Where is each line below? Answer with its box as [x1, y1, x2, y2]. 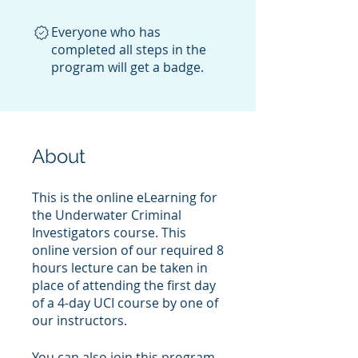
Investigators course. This [32, 224, 186, 241]
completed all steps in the [51, 41, 206, 58]
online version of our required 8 [32, 241, 224, 259]
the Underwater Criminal [32, 206, 181, 224]
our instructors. [32, 312, 127, 329]
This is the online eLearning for [32, 189, 217, 206]
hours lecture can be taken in [32, 259, 208, 276]
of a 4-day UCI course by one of [32, 294, 218, 312]
